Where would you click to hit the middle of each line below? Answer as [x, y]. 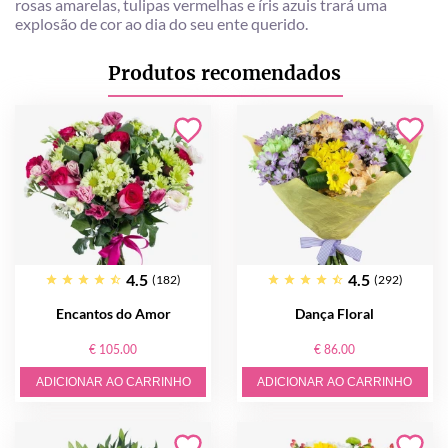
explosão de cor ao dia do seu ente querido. [161, 23]
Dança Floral [335, 313]
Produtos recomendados [224, 73]
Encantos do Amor [113, 313]
